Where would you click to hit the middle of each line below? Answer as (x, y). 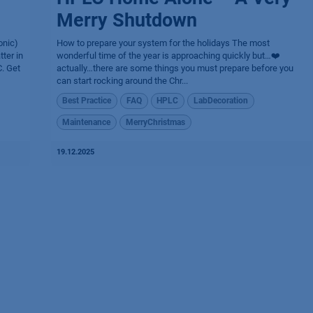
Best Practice (87, 101)
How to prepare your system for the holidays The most (163, 43)
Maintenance (87, 122)
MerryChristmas (155, 122)
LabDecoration (221, 101)
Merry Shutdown (126, 21)
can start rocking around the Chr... (122, 81)
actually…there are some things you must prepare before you (175, 68)
